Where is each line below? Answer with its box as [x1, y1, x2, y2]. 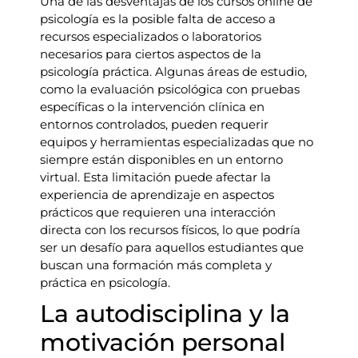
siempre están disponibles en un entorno [40, 152, 283, 167]
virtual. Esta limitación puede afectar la [40, 169, 271, 185]
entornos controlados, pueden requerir [40, 117, 268, 132]
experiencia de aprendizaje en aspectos [40, 187, 274, 202]
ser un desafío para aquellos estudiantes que [40, 240, 304, 255]
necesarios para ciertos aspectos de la [40, 46, 261, 62]
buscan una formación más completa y [40, 257, 272, 272]
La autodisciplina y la [40, 299, 290, 328]
